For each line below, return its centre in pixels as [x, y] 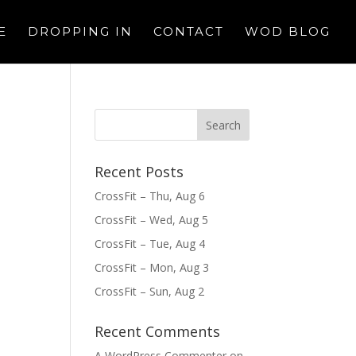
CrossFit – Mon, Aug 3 [152, 267]
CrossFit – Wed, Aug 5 [152, 220]
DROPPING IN [80, 31]
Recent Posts [139, 172]
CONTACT [189, 31]
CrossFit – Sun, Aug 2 [150, 291]
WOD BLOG [288, 31]
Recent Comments [158, 331]
